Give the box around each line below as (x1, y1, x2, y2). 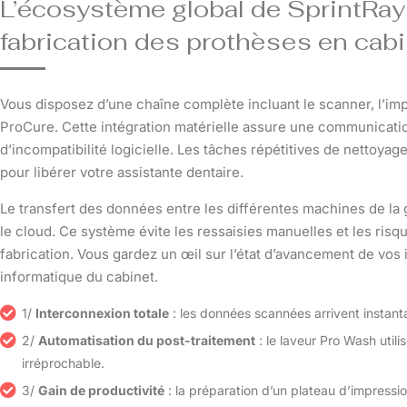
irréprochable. (22, 354, 104, 371)
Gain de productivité (38, 382, 164, 398)
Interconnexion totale (35, 304, 169, 321)
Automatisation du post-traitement (38, 332, 255, 348)
